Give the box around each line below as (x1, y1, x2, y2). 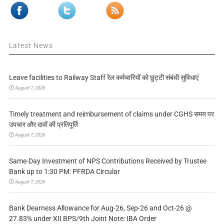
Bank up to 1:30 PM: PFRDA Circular (8, 167, 120, 176)
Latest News (8, 41, 53, 50)
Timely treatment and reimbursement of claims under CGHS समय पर (8, 110, 214, 118)
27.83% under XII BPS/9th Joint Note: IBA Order (8, 214, 156, 223)
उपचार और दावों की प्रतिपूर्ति (8, 120, 78, 129)
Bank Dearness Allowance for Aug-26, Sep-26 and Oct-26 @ (8, 204, 192, 212)
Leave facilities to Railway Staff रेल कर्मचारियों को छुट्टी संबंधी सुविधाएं (8, 73, 198, 82)
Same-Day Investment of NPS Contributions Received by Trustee (8, 157, 206, 165)
